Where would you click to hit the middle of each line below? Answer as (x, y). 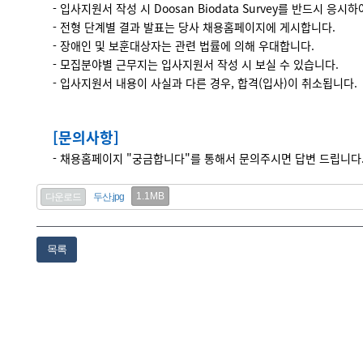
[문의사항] (86, 137)
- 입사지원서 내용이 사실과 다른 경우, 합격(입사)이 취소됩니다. (205, 82)
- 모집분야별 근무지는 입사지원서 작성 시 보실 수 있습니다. (196, 64)
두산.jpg (109, 196)
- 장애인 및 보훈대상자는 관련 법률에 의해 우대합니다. (184, 45)
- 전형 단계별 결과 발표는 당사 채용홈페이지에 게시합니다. (194, 26)
